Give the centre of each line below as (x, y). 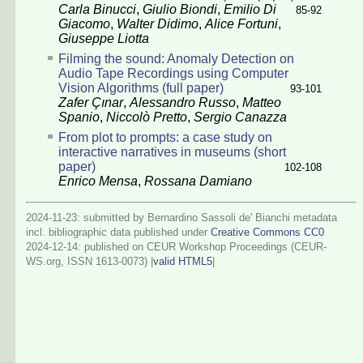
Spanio (79, 117)
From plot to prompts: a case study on (165, 137)
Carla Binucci (97, 9)
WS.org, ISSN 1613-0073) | (90, 261)
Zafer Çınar (91, 102)
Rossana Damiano (198, 181)
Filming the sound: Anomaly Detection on (176, 58)
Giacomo (84, 23)
